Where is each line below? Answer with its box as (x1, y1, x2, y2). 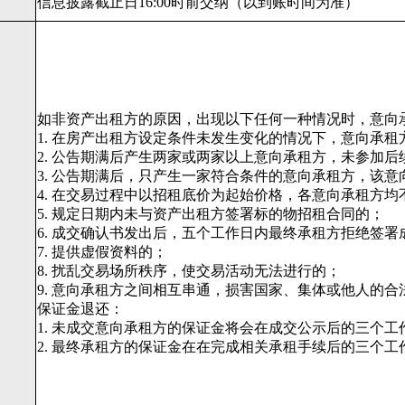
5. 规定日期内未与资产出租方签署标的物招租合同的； (37, 206, 384, 221)
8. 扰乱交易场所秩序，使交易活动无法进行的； (37, 263, 341, 278)
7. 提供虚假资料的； (37, 244, 167, 259)
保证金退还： (37, 301, 124, 316)
